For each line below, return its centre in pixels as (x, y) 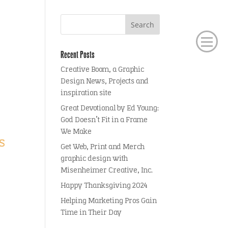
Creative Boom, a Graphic (103, 70)
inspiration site (86, 93)
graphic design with (94, 159)
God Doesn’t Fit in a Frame (104, 120)
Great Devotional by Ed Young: (110, 109)
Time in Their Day (91, 213)
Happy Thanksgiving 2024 (104, 186)
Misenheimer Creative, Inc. (107, 171)
